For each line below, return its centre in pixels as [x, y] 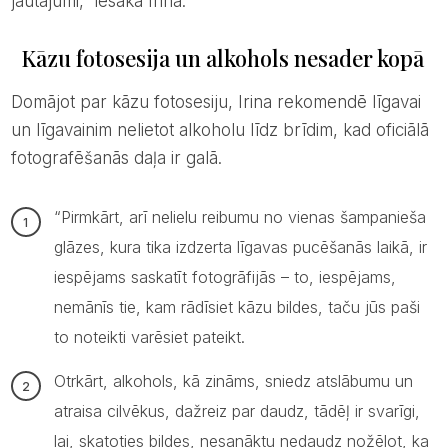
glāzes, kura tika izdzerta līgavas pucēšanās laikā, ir [240, 246]
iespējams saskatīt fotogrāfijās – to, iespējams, [224, 276]
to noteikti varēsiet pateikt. [149, 336]
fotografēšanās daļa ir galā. [116, 157]
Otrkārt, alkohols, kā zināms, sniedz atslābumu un [233, 380]
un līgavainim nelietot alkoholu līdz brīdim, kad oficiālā [219, 129]
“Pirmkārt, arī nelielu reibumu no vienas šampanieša [239, 216]
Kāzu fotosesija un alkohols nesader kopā [222, 57]
